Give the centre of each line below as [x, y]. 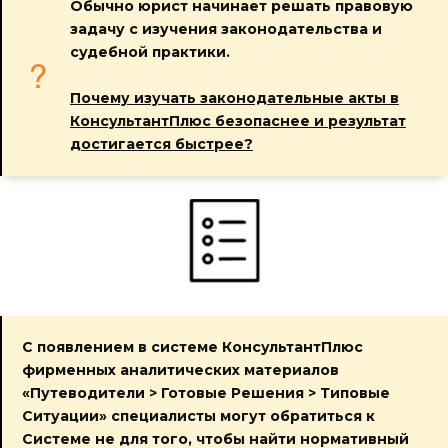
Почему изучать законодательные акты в [234, 98]
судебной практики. [150, 52]
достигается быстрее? [161, 144]
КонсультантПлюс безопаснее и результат [238, 121]
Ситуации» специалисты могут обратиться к [198, 416]
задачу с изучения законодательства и [226, 29]
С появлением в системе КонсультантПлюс [192, 347]
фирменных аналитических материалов [180, 370]
